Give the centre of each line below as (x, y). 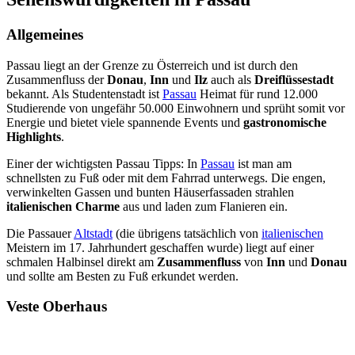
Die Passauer (40, 233)
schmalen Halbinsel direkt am (82, 261)
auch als (231, 79)
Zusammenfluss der (57, 79)
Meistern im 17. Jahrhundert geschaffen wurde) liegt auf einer (160, 247)
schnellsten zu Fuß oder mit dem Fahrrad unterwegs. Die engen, (166, 177)
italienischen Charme (63, 206)
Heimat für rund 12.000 (257, 94)
